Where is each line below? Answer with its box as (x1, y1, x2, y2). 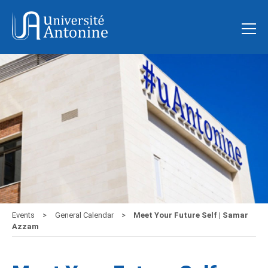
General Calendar (55, 211, 115, 220)
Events (12, 211, 36, 220)
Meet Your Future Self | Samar (132, 211, 248, 220)
